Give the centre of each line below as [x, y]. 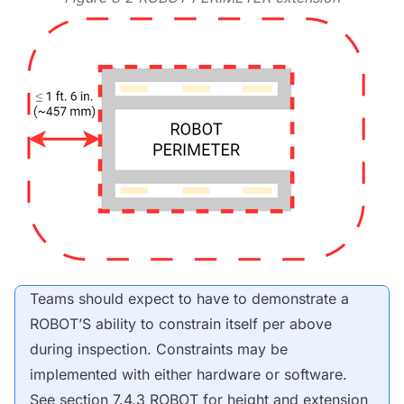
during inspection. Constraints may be [159, 349]
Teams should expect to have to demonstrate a [189, 298]
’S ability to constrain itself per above [205, 323]
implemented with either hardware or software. [188, 374]
